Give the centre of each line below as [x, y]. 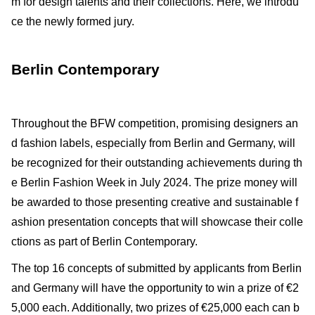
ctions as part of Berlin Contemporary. [104, 241]
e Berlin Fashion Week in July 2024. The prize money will [154, 182]
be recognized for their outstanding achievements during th [157, 162]
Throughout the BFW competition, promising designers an [155, 123]
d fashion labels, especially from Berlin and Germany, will [153, 143]
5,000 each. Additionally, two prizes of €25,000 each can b [155, 307]
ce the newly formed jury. [73, 21]
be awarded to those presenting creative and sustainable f [155, 202]
